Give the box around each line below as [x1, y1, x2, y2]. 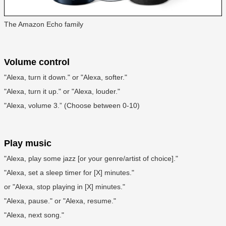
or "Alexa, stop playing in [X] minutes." [4, 183, 125, 191]
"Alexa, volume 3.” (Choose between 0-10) [4, 101, 140, 110]
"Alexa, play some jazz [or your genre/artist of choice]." [4, 154, 178, 163]
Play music [4, 138, 51, 149]
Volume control [4, 57, 70, 68]
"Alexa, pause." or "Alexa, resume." [4, 197, 116, 205]
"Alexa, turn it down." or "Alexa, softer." [4, 73, 127, 82]
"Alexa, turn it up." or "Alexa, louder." [4, 87, 120, 96]
